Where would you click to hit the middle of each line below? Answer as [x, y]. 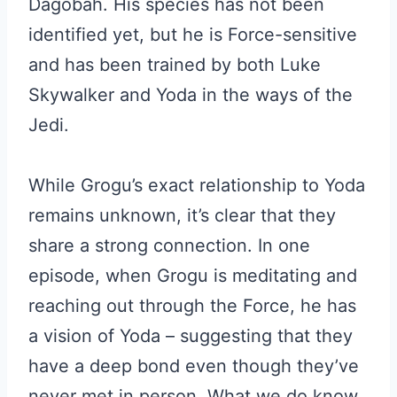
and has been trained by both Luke [175, 65]
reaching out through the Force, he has [192, 306]
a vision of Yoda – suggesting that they [191, 336]
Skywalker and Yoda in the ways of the [191, 95]
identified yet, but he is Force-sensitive [193, 35]
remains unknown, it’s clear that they [182, 215]
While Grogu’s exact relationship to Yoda [197, 185]
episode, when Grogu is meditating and [193, 276]
